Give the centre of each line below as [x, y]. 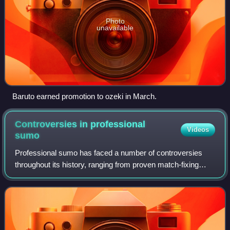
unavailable [115, 27]
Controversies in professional [80, 124]
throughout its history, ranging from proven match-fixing [107, 164]
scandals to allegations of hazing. [70, 176]
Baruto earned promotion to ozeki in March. [84, 96]
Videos [198, 129]
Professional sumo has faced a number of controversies [109, 152]
